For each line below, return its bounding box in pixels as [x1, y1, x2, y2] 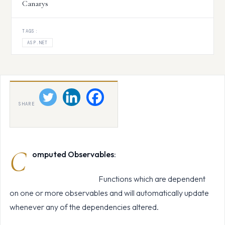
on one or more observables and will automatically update [9, 187, 209, 198]
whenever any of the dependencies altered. [9, 201, 159, 212]
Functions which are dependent [32, 173, 205, 184]
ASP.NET [27, 39, 48, 46]
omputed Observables [32, 149, 114, 159]
